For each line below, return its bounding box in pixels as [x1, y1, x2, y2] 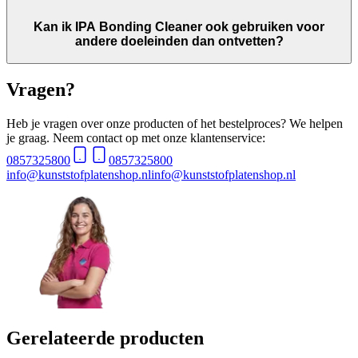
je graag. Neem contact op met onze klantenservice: [6, 131, 265, 145]
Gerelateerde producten [6, 328, 204, 349]
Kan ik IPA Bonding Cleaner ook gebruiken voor [34, 19, 324, 34]
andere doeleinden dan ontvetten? [74, 34, 284, 48]
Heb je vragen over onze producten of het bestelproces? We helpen [6, 117, 343, 131]
